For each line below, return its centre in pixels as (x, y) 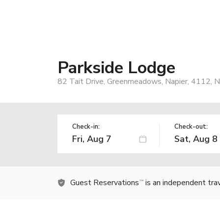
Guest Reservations (105, 182)
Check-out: (191, 126)
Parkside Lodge (116, 68)
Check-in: (86, 126)
